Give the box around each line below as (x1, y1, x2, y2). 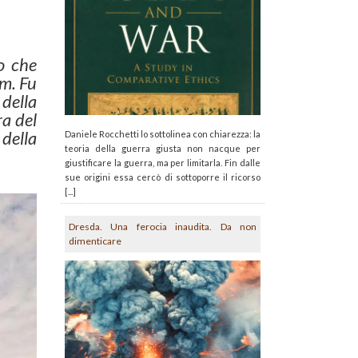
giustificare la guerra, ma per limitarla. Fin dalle (65, 157, 261, 168)
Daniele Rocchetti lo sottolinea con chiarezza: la (65, 128, 261, 139)
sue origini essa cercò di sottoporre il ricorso (65, 171, 261, 182)
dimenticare (69, 234, 121, 247)
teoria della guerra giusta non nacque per (65, 142, 261, 153)
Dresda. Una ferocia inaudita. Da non (69, 220, 257, 233)
